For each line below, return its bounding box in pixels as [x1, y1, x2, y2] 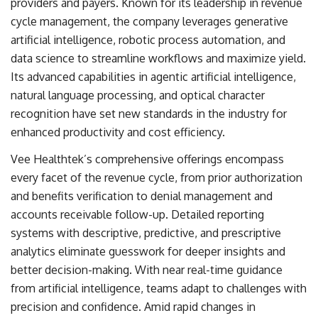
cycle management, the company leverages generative [11, 14, 288, 28]
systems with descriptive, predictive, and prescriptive [11, 226, 281, 240]
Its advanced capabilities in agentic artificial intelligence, [11, 70, 296, 84]
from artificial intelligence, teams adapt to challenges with [11, 281, 307, 295]
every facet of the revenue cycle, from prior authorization [11, 170, 302, 185]
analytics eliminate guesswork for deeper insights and [11, 244, 285, 258]
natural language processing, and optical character [11, 88, 265, 102]
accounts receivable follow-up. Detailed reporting [11, 207, 264, 221]
